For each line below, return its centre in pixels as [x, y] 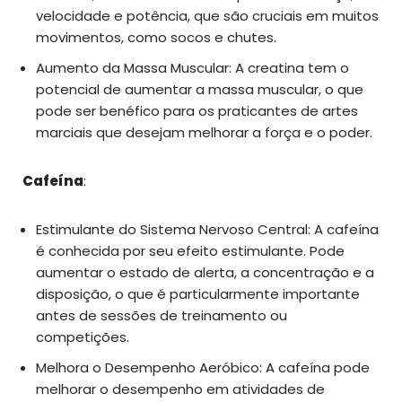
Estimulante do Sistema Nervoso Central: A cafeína [207, 229]
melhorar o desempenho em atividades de [180, 389]
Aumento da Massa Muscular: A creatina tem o [192, 67]
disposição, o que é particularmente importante [198, 293]
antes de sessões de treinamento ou [162, 315]
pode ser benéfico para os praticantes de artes [197, 110]
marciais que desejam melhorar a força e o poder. [204, 132]
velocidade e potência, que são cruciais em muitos [207, 15]
